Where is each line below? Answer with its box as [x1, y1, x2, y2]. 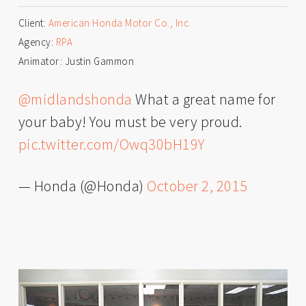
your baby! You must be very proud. [18, 111, 242, 131]
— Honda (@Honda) [18, 176, 148, 195]
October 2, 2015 [147, 176, 248, 195]
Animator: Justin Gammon [18, 54, 135, 68]
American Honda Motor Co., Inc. [48, 16, 191, 29]
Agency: [18, 35, 56, 48]
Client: [18, 16, 48, 29]
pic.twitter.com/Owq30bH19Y [18, 134, 205, 154]
